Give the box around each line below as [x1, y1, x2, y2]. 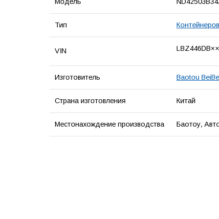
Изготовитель [54, 73, 100, 81]
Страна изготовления [54, 96, 126, 105]
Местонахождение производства [54, 120, 164, 128]
